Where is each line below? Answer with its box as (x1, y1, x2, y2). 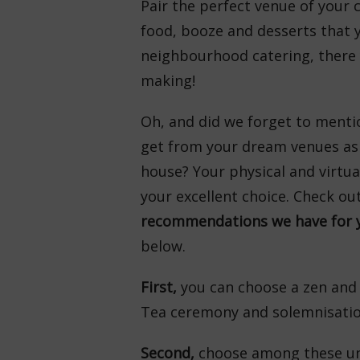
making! (140, 71, 195, 90)
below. (140, 236, 186, 256)
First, (140, 277, 181, 297)
